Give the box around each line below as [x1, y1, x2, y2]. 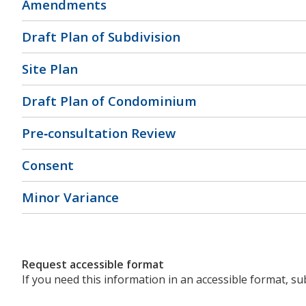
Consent [22, 156, 74, 175]
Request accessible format [22, 256, 164, 272]
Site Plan [22, 60, 78, 79]
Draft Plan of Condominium [22, 92, 197, 111]
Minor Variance [22, 189, 119, 207]
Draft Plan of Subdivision [22, 28, 180, 46]
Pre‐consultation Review [22, 124, 176, 143]
